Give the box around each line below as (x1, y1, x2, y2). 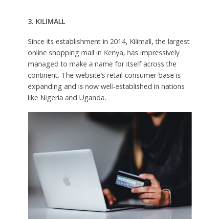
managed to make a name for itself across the (27, 59, 176, 69)
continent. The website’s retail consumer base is (27, 70, 181, 80)
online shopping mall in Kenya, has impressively (27, 48, 179, 58)
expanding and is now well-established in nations (27, 82, 185, 91)
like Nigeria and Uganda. (27, 93, 106, 103)
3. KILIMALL (27, 17, 65, 26)
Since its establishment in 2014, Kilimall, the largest (27, 37, 190, 46)
